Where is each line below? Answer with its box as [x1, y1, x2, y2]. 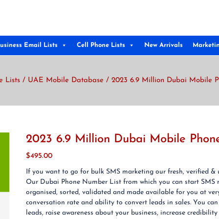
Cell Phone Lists [77, 42, 125, 48]
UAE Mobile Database [28, 77, 104, 84]
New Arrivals [144, 42, 183, 48]
